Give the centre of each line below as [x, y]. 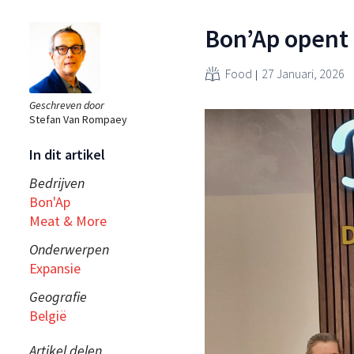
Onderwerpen [69, 249]
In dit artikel [67, 154]
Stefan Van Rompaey [78, 119]
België [48, 315]
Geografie [58, 296]
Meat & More [68, 220]
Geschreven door [67, 105]
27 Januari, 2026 [303, 73]
